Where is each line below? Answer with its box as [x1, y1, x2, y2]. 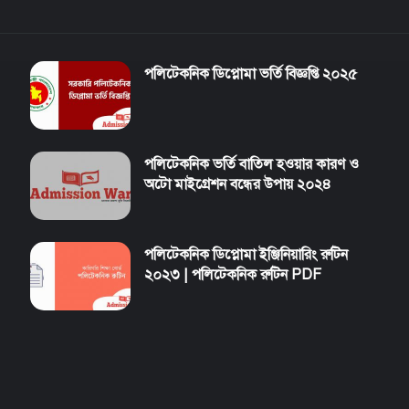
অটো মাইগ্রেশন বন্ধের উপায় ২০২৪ [144, 175, 332, 194]
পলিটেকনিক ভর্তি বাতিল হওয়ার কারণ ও [144, 155, 360, 174]
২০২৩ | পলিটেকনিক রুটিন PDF [144, 266, 322, 285]
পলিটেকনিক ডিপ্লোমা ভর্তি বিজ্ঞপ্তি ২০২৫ [144, 65, 358, 84]
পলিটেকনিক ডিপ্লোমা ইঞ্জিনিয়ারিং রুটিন [144, 246, 349, 265]
